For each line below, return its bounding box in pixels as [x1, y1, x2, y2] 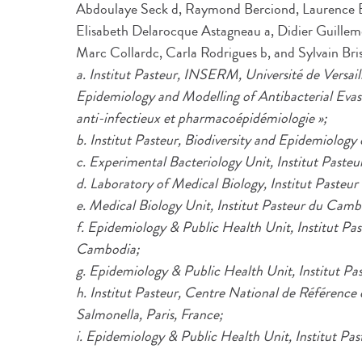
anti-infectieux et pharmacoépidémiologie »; [76, 107, 327, 128]
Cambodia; [76, 238, 140, 259]
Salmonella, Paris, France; [76, 304, 223, 325]
